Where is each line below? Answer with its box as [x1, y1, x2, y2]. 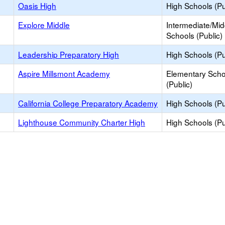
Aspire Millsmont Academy [18, 68, 110, 79]
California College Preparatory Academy [18, 97, 158, 108]
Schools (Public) [166, 30, 222, 41]
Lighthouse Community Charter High [18, 117, 145, 128]
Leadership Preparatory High [18, 49, 119, 60]
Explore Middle [18, 19, 70, 30]
